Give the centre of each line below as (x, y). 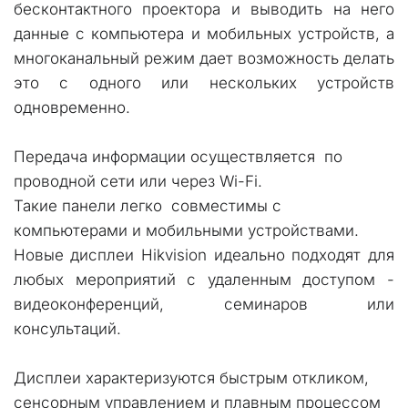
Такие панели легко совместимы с (147, 206)
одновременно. (72, 107)
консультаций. (67, 329)
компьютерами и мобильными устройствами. (186, 230)
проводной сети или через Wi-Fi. (140, 181)
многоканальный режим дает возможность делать (204, 58)
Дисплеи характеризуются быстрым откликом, (191, 378)
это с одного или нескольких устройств (204, 83)
